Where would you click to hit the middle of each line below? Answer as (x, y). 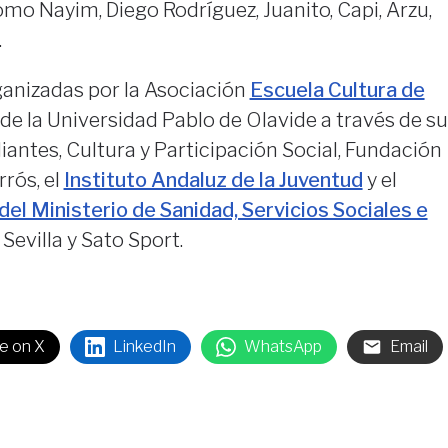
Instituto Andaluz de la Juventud (213, 180)
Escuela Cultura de (337, 90)
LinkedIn (144, 347)
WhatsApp (282, 347)
